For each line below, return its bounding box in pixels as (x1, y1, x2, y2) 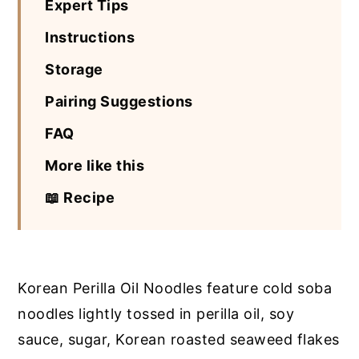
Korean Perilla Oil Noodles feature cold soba (18, 280, 333, 297)
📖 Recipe (45, 189, 115, 207)
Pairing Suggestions (45, 93, 193, 111)
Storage (45, 61, 103, 79)
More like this (45, 157, 145, 175)
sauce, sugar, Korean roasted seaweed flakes (18, 331, 340, 349)
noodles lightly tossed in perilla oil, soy (18, 305, 295, 323)
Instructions (45, 29, 135, 46)
